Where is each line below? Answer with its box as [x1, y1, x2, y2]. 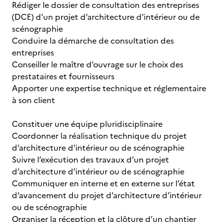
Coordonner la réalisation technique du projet [12, 130, 187, 142]
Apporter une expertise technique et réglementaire [12, 82, 206, 94]
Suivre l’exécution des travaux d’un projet [12, 154, 169, 166]
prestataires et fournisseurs [12, 70, 114, 82]
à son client [12, 94, 55, 106]
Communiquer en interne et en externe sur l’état [12, 177, 195, 189]
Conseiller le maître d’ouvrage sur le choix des [12, 58, 183, 70]
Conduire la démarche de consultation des [12, 35, 174, 47]
